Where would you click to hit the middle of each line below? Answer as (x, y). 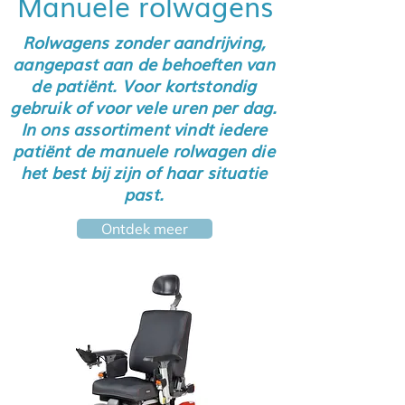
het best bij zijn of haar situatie (144, 172)
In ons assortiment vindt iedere (144, 128)
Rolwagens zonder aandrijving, (144, 42)
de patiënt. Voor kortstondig (144, 85)
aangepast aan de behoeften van (144, 63)
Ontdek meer (145, 229)
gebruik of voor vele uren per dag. (144, 107)
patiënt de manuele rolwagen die (144, 150)
